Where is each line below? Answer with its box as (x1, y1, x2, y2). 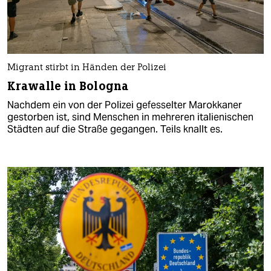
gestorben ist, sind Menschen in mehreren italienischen (7, 111, 253, 124)
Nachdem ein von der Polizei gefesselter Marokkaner (7, 99, 242, 112)
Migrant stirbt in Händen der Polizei (7, 64, 166, 73)
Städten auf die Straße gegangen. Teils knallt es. (7, 123, 223, 136)
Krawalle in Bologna (7, 79, 128, 94)
